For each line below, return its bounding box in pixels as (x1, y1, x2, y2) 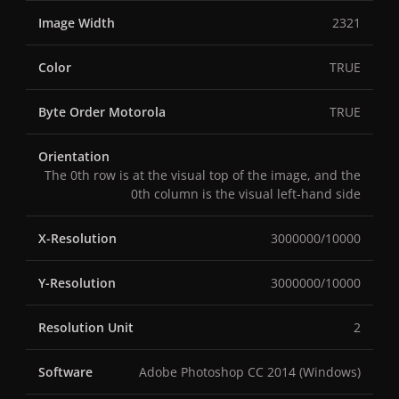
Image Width (38, 14, 115, 32)
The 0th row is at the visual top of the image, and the (45, 167, 361, 184)
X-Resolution (38, 230, 117, 248)
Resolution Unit (38, 319, 134, 337)
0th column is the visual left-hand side (131, 185, 361, 203)
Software (38, 363, 93, 381)
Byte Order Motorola (38, 103, 166, 121)
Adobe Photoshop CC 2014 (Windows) (139, 363, 361, 381)
